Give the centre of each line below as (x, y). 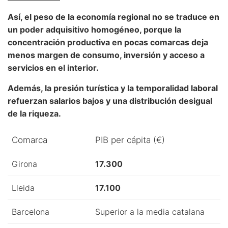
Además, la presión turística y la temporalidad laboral (113, 88)
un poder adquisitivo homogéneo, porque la (94, 29)
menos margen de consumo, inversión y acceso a (106, 55)
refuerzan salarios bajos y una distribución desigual (110, 101)
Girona (24, 164)
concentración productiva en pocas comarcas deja (108, 42)
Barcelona (31, 211)
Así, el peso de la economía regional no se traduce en (113, 17)
